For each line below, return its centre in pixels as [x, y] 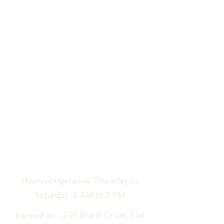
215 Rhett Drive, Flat [100, 215]
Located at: [35, 215]
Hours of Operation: [56, 181]
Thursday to [115, 180]
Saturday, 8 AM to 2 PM [80, 195]
